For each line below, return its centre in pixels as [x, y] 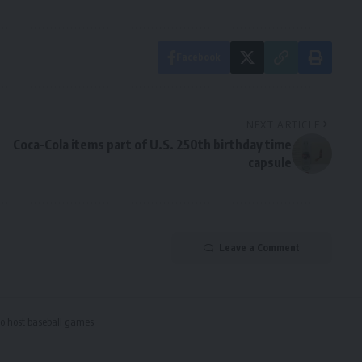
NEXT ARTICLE [283, 125]
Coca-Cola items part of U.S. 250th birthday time [152, 145]
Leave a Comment [259, 248]
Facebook [198, 57]
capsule [269, 163]
